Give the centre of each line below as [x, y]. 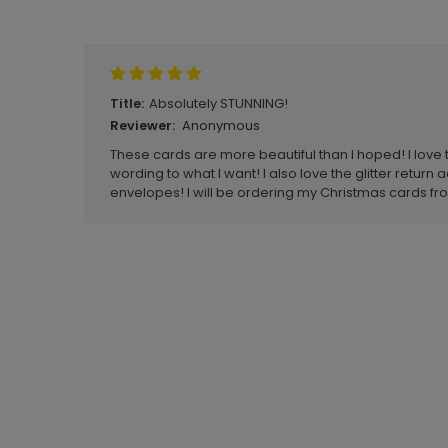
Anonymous [221, 125]
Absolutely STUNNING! [218, 103]
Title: [127, 103]
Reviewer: [142, 125]
